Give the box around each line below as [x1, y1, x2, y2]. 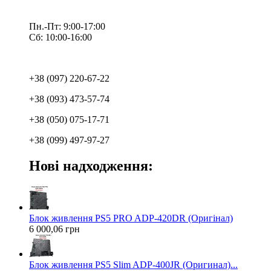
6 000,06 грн [29, 223, 80, 234]
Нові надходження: [29, 157, 153, 174]
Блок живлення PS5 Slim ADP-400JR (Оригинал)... [29, 259, 238, 270]
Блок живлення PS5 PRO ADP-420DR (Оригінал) [29, 212, 233, 223]
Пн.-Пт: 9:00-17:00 [29, 21, 105, 31]
